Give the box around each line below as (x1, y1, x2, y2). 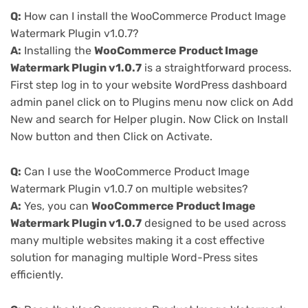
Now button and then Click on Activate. (10, 130, 212, 144)
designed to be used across (142, 217, 286, 230)
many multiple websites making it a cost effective (10, 234, 265, 247)
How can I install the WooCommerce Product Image (21, 10, 286, 23)
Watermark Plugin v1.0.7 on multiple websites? (10, 182, 248, 196)
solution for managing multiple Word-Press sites (10, 251, 258, 265)
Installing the (21, 44, 94, 58)
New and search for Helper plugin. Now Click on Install (10, 113, 288, 126)
